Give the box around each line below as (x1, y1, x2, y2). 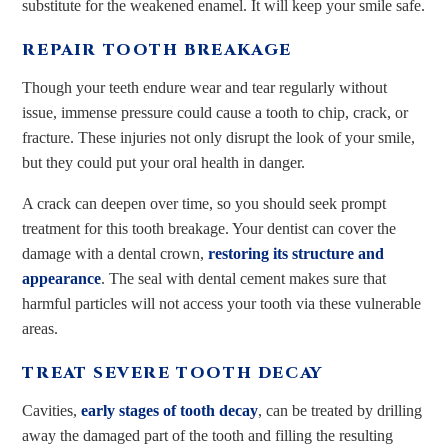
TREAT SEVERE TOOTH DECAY (22, 361, 323, 384)
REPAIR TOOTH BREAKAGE (22, 38, 293, 61)
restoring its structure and (208, 244, 385, 262)
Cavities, (22, 401, 82, 419)
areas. (22, 319, 59, 337)
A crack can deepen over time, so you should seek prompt (22, 194, 387, 212)
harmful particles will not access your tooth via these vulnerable (22, 294, 422, 312)
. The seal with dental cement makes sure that (101, 269, 387, 287)
